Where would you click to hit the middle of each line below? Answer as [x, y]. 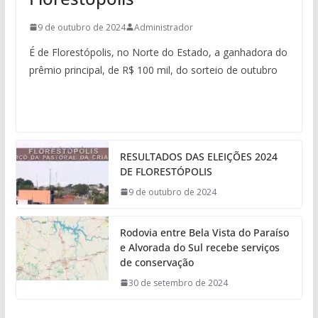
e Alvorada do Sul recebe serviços [199, 247]
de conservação [157, 262]
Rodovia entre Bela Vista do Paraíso [204, 232]
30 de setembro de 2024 [178, 283]
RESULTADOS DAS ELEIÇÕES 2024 [198, 156]
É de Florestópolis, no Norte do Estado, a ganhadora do [158, 52]
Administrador [163, 27]
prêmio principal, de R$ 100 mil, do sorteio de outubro [153, 70]
